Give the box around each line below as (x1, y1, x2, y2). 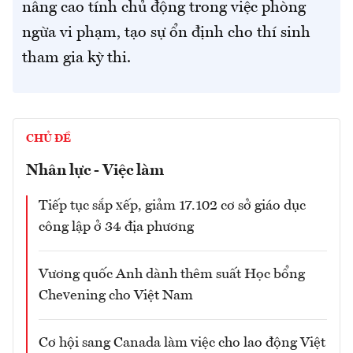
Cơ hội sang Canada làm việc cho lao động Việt (39, 335, 325, 350)
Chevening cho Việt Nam (39, 288, 193, 303)
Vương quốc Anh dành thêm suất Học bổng (39, 266, 305, 281)
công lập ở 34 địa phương (39, 219, 194, 234)
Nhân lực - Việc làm (26, 162, 164, 179)
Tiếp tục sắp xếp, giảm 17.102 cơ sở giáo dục (39, 198, 306, 213)
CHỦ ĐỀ (26, 132, 71, 144)
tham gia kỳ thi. (22, 50, 131, 66)
